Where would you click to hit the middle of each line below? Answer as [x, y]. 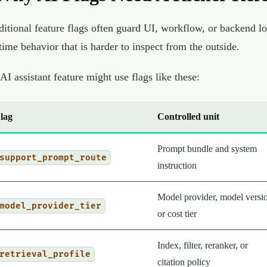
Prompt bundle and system [207, 148]
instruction [177, 165]
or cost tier [177, 213]
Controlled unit [188, 116]
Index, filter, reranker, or [203, 245]
